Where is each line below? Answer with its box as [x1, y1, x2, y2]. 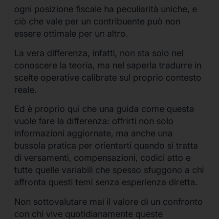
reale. [14, 84, 37, 95]
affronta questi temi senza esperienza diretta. [14, 177, 197, 188]
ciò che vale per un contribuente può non [14, 16, 180, 27]
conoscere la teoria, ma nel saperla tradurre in [14, 60, 201, 70]
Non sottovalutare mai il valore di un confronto [14, 196, 203, 207]
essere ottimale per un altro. [14, 28, 128, 39]
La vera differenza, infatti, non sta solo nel [14, 47, 183, 58]
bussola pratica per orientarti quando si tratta [14, 140, 198, 151]
